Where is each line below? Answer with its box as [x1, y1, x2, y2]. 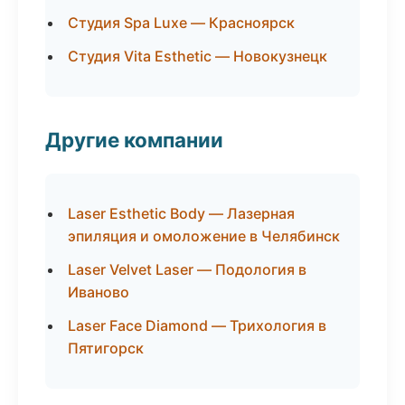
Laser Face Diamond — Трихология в [68, 316, 326, 334]
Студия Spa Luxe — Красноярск [68, 14, 295, 32]
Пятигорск [68, 339, 144, 357]
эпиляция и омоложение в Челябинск [68, 227, 340, 245]
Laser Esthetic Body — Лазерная [68, 204, 295, 222]
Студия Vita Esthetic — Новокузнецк [68, 47, 327, 65]
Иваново [68, 283, 129, 301]
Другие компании [45, 127, 223, 152]
